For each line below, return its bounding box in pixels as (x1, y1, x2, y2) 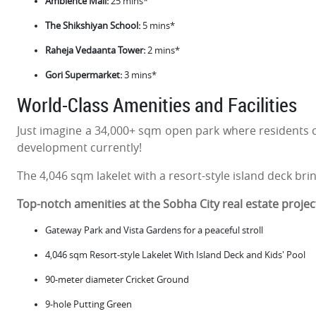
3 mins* (122, 68, 157, 81)
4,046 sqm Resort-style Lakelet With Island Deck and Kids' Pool (45, 248, 305, 261)
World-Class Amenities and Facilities (17, 91, 297, 118)
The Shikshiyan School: (45, 19, 140, 32)
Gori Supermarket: (45, 68, 122, 81)
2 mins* (145, 44, 180, 56)
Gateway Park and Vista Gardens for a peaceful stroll (45, 224, 263, 236)
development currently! (17, 139, 142, 155)
